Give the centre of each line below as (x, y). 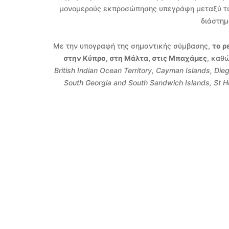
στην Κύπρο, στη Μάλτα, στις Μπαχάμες (135, 58)
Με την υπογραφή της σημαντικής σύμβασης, (133, 45)
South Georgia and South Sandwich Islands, (139, 82)
